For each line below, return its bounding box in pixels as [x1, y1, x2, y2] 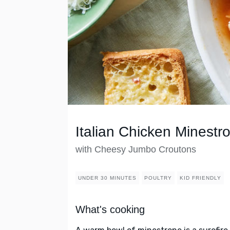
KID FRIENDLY [180, 175, 221, 181]
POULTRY [144, 175, 172, 181]
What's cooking [75, 204, 145, 216]
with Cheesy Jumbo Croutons [75, 144, 196, 155]
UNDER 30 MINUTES [78, 175, 137, 181]
